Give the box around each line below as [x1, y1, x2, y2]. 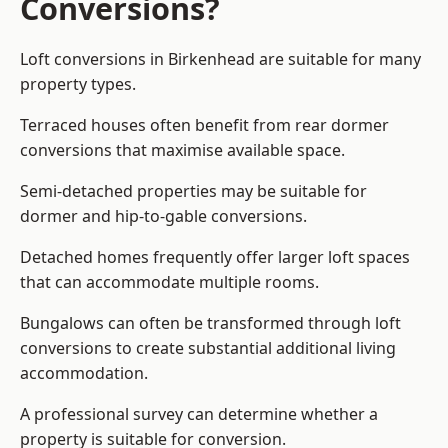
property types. [20, 73, 136, 96]
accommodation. [20, 362, 148, 385]
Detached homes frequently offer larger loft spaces [20, 246, 410, 269]
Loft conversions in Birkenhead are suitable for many [20, 48, 421, 71]
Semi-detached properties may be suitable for [20, 180, 367, 203]
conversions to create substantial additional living [20, 337, 396, 360]
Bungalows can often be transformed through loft [20, 312, 401, 335]
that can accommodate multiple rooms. [20, 271, 319, 294]
